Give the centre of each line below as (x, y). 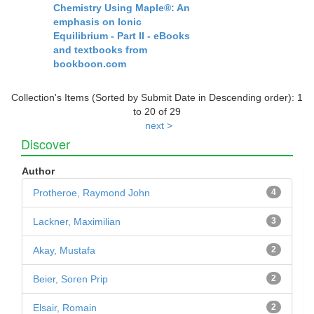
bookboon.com (90, 64)
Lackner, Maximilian (77, 222)
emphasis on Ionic (97, 22)
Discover (46, 144)
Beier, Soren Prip (70, 279)
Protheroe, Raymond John (91, 193)
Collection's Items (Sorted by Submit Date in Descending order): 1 (157, 98)
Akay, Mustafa (64, 251)
